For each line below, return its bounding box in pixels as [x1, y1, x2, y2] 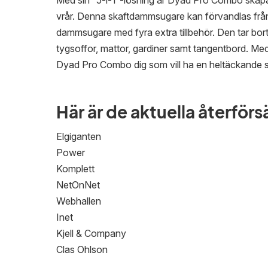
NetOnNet [56, 179, 100, 191]
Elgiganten [56, 130, 101, 142]
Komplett [56, 163, 95, 175]
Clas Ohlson [56, 243, 108, 255]
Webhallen [56, 195, 101, 207]
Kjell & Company [56, 227, 126, 239]
